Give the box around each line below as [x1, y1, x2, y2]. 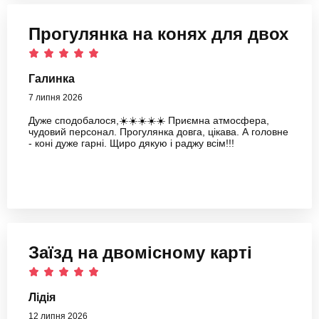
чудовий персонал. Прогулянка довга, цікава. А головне [28, 126, 288, 138]
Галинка [28, 73, 75, 85]
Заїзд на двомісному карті [28, 243, 252, 263]
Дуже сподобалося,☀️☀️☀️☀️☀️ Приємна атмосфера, [28, 115, 269, 127]
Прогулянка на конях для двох [28, 24, 288, 44]
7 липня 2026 [28, 93, 83, 103]
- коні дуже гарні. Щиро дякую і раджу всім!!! [28, 137, 234, 150]
